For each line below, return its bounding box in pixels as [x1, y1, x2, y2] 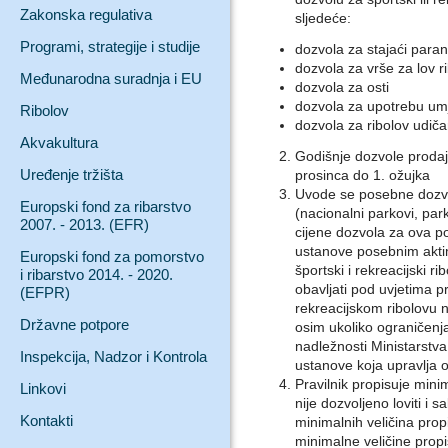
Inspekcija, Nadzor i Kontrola [20, 348, 207, 365]
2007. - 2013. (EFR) [20, 216, 149, 233]
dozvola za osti [295, 79, 389, 95]
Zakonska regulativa [20, 6, 152, 23]
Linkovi [20, 380, 66, 397]
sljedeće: [295, 10, 351, 26]
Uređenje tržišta [20, 166, 123, 183]
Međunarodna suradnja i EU [20, 70, 202, 87]
